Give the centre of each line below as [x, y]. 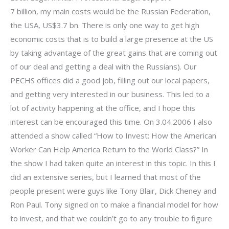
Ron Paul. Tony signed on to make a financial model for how [114, 204]
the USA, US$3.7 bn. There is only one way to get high [105, 25]
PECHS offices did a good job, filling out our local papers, [110, 80]
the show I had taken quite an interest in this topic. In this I [113, 163]
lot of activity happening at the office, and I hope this [103, 108]
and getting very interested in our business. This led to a [110, 94]
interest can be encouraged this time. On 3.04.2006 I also [111, 121]
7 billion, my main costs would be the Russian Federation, [110, 11]
